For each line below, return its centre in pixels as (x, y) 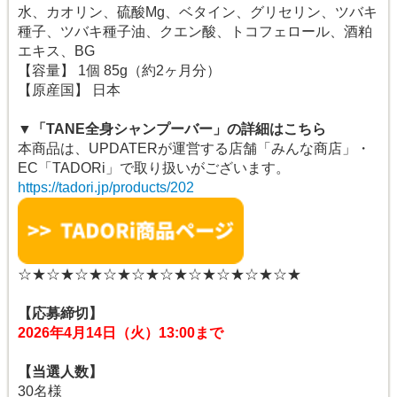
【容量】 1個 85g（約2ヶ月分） (119, 71)
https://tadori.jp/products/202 (106, 188)
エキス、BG (56, 51)
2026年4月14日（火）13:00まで (121, 333)
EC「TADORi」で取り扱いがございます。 (154, 168)
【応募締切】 (60, 314)
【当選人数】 (60, 372)
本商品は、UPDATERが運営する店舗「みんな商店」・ (194, 149)
